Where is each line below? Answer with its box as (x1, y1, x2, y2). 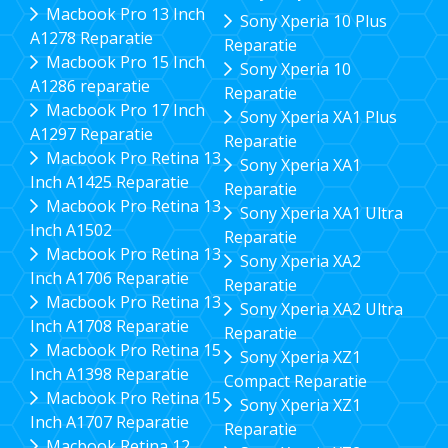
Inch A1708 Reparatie (30, 314, 189, 337)
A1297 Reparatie (30, 122, 153, 145)
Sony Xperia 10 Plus (239, 9, 387, 32)
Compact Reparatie (224, 369, 367, 392)
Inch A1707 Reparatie (30, 410, 189, 433)
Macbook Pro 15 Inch (45, 50, 205, 73)
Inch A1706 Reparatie (30, 266, 189, 289)
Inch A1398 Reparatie (30, 362, 189, 385)
